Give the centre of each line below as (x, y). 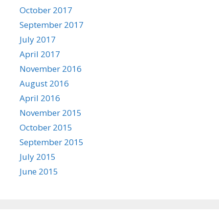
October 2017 (46, 10)
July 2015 (38, 157)
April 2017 (40, 54)
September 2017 (52, 25)
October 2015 (46, 127)
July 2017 (38, 39)
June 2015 (39, 171)
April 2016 (40, 98)
